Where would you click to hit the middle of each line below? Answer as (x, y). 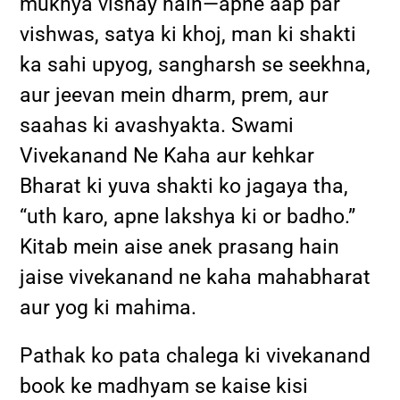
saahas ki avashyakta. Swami (157, 125)
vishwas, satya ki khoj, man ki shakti (188, 34)
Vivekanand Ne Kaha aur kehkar (167, 155)
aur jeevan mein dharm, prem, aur (175, 95)
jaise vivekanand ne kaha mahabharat (196, 277)
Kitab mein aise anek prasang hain (180, 246)
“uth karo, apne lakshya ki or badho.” (188, 216)
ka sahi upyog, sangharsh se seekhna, (196, 64)
